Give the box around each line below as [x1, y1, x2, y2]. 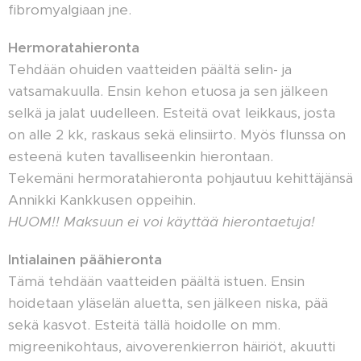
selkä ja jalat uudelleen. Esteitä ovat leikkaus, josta [8, 104, 335, 122]
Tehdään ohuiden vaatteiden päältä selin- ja [8, 60, 292, 78]
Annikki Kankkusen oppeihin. [8, 191, 196, 209]
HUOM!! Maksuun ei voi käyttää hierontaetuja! [8, 213, 319, 230]
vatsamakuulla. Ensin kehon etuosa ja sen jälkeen [8, 82, 328, 100]
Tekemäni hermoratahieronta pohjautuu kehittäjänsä [8, 169, 353, 187]
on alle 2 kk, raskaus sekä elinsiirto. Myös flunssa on [8, 126, 346, 143]
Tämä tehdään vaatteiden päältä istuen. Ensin [8, 272, 305, 290]
